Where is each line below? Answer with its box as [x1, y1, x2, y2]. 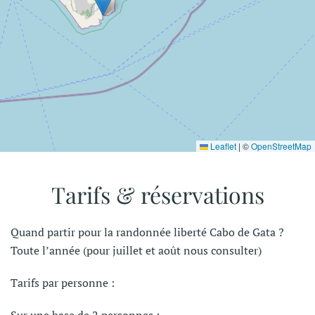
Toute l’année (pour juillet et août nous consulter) [11, 242, 262, 258]
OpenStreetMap [251, 139, 311, 152]
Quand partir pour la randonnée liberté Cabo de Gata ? [11, 224, 284, 240]
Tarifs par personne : [11, 274, 115, 290]
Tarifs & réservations [51, 179, 264, 210]
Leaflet [208, 139, 236, 152]
